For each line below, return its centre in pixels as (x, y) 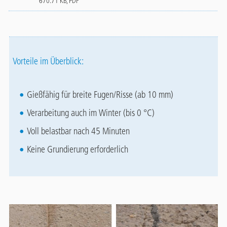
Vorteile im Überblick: (47, 62)
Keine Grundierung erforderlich (77, 150)
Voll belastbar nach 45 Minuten (78, 131)
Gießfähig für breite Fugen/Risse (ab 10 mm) (100, 95)
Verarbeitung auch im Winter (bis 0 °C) (90, 113)
